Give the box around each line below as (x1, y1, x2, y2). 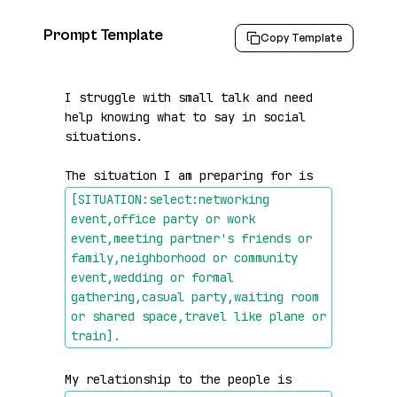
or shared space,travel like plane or (71, 308, 326, 324)
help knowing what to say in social (65, 109, 306, 125)
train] (71, 328, 113, 344)
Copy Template (261, 31, 342, 44)
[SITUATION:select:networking (71, 191, 269, 207)
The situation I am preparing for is (65, 167, 320, 183)
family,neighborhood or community (71, 250, 298, 266)
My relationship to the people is (65, 371, 299, 387)
